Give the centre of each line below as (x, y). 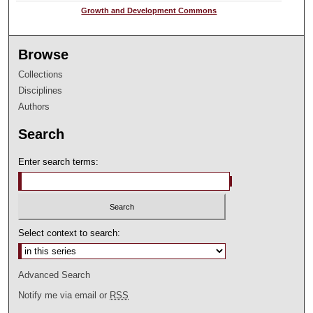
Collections (41, 74)
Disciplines (41, 90)
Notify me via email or (64, 296)
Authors (34, 106)
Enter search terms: (59, 161)
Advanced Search (54, 275)
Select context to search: (70, 233)
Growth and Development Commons (149, 10)
